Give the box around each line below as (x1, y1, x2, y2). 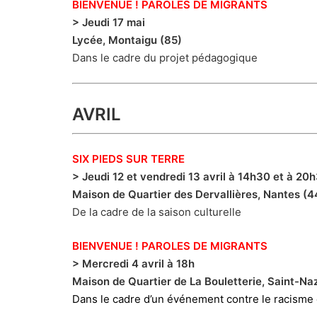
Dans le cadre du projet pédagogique (72, 51, 258, 65)
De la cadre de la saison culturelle (72, 205, 241, 219)
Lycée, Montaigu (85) (72, 33, 182, 47)
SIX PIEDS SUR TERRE (72, 152, 185, 166)
